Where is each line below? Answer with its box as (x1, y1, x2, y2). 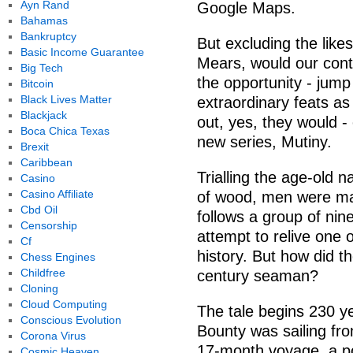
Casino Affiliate (20, 188, 94, 200)
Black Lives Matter (20, 93, 112, 106)
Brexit (20, 140, 49, 153)
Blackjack (20, 109, 67, 121)
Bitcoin (20, 77, 54, 90)
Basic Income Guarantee (20, 46, 144, 58)
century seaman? (197, 267, 318, 284)
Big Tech (20, 61, 63, 74)
